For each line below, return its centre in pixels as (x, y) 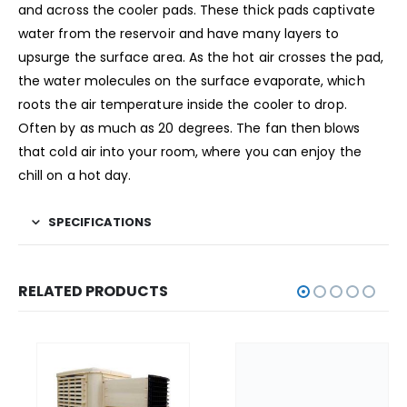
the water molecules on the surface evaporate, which (192, 80)
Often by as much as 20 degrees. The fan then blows (189, 128)
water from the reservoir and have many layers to (179, 33)
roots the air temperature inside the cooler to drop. (183, 104)
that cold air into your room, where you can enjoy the (190, 151)
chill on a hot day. (75, 175)
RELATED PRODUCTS (93, 291)
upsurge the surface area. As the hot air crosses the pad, (201, 57)
